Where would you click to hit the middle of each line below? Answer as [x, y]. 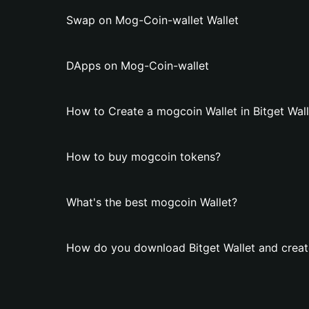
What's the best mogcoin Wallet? [152, 202]
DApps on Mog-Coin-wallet [138, 66]
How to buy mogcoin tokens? [143, 157]
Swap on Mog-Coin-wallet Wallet [152, 20]
